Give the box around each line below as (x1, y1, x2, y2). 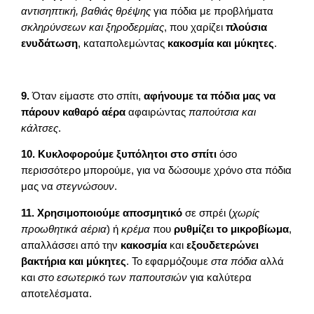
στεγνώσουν (56, 181, 115, 193)
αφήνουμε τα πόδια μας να (144, 90, 276, 102)
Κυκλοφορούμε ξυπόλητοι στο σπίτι (38, 149, 217, 161)
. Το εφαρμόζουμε (126, 255, 212, 267)
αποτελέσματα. (21, 287, 93, 299)
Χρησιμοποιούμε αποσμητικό (37, 207, 183, 219)
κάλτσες (21, 122, 59, 134)
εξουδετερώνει (186, 239, 259, 251)
